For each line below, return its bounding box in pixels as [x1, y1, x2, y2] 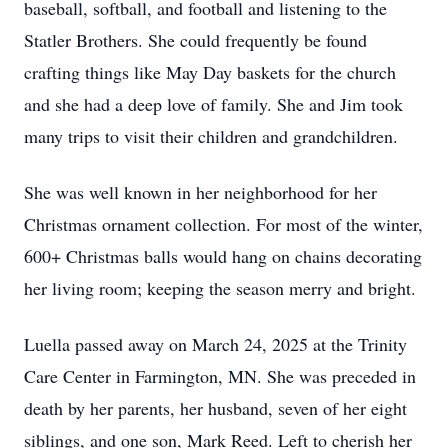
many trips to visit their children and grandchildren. [24, 124, 398, 148]
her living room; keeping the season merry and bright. [24, 276, 416, 300]
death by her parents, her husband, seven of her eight [24, 396, 407, 420]
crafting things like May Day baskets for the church [24, 60, 396, 84]
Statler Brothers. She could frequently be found [24, 28, 367, 52]
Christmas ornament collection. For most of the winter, [24, 212, 423, 236]
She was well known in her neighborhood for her [24, 180, 377, 204]
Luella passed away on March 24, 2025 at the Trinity [24, 332, 407, 356]
